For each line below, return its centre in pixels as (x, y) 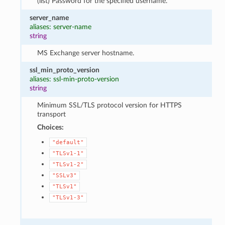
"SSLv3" (64, 175)
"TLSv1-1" (68, 153)
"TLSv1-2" (68, 164)
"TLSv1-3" (68, 197)
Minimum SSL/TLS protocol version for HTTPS (109, 105)
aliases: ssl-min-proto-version (75, 79)
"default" (68, 142)
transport (51, 114)
